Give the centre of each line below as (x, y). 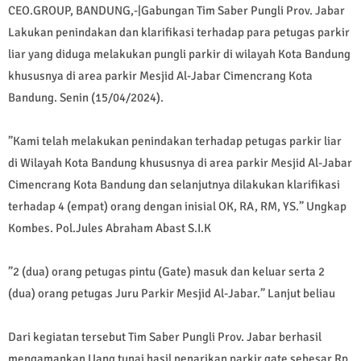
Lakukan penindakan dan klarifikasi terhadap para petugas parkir (179, 33)
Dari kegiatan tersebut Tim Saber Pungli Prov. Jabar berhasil (165, 337)
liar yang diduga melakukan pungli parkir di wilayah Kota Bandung (179, 54)
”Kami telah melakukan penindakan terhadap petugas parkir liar (175, 141)
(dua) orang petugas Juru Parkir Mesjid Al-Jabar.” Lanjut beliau (172, 294)
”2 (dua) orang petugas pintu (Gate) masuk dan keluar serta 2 (166, 272)
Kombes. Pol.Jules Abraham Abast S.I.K (110, 228)
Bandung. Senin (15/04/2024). (86, 98)
